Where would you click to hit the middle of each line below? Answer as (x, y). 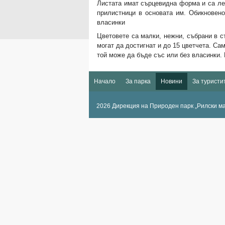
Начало (105, 81)
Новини (172, 81)
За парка (138, 81)
